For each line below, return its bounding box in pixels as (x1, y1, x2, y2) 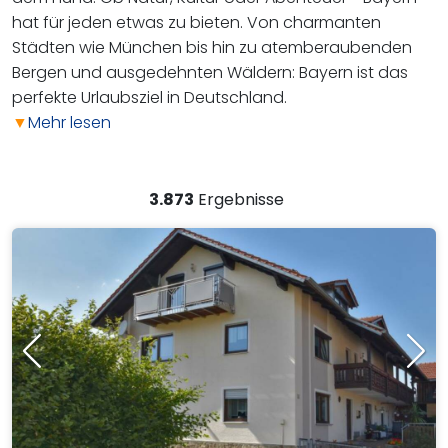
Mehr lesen (28, 111, 111, 134)
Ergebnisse (197, 188, 284, 211)
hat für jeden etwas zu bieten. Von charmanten (12, 11, 381, 34)
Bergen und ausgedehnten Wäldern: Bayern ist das (12, 61, 408, 84)
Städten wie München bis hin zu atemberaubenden (12, 36, 412, 59)
